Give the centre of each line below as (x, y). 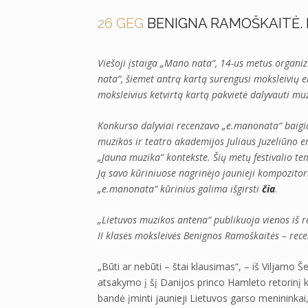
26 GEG (121, 23)
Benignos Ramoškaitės (231, 235)
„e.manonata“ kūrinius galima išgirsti (180, 188)
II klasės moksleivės (141, 235)
